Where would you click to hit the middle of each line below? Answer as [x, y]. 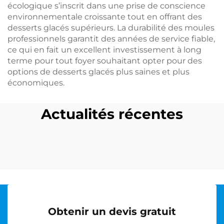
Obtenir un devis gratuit [112, 211]
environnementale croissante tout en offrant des [105, 17]
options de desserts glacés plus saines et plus [98, 72]
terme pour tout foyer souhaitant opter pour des [105, 61]
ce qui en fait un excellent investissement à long [104, 50]
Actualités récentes [112, 114]
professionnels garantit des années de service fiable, [111, 39]
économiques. [36, 83]
